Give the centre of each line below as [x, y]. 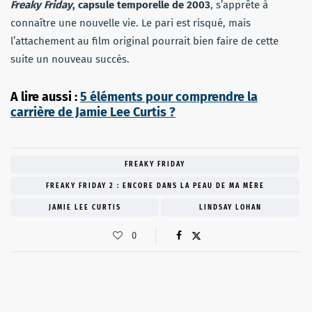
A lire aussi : [45, 96]
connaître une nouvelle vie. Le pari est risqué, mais [131, 23]
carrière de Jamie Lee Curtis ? [93, 112]
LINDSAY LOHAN [230, 207]
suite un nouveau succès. [70, 59]
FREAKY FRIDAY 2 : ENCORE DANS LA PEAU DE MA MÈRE [155, 186]
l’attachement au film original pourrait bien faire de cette [145, 41]
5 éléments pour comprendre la [169, 96]
